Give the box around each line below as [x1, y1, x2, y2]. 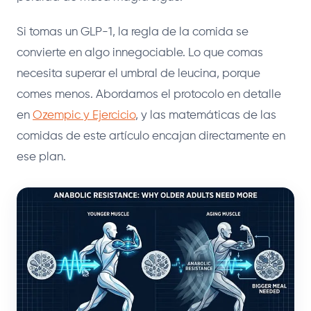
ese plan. [17, 151, 66, 163]
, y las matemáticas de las [135, 109, 276, 121]
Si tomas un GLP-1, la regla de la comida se [17, 26, 249, 38]
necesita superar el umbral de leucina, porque [17, 67, 260, 80]
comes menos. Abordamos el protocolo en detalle [17, 88, 281, 101]
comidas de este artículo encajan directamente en [17, 130, 285, 142]
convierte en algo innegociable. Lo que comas [17, 47, 263, 59]
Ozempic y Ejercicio [33, 109, 135, 121]
